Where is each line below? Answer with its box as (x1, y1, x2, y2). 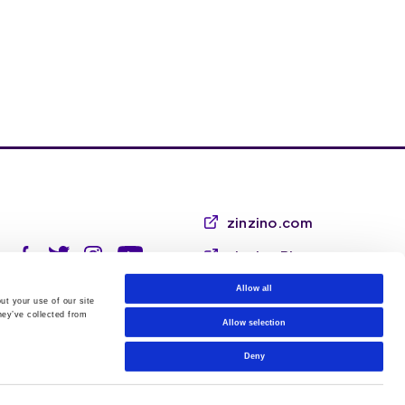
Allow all (236, 284, 272, 294)
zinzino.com (226, 212, 313, 231)
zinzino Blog (226, 246, 313, 264)
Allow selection (222, 317, 286, 327)
